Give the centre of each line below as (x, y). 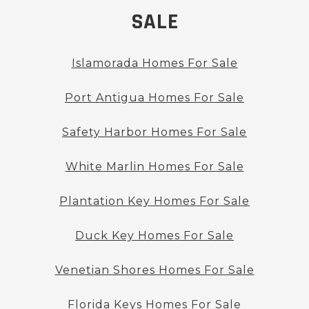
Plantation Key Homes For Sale (154, 201)
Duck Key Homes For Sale (154, 236)
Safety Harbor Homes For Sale (154, 132)
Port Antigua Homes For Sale (154, 98)
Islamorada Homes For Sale (154, 63)
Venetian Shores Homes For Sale (154, 270)
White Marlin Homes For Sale (154, 167)
